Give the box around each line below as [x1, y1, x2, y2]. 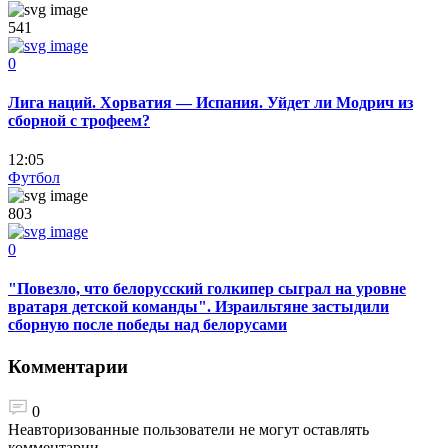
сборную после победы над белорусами [8, 316, 287, 334]
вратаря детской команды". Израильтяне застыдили [8, 298, 389, 316]
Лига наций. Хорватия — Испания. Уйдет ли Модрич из [8, 93, 413, 111]
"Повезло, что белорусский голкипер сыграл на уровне [8, 280, 406, 298]
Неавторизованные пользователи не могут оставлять [8, 421, 369, 439]
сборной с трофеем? [8, 111, 150, 129]
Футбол [8, 169, 60, 187]
